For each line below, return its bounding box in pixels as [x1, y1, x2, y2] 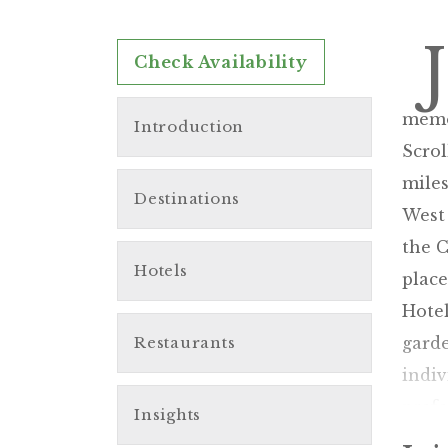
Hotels [134, 260, 188, 280]
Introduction [134, 116, 244, 136]
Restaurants [134, 332, 236, 352]
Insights [134, 404, 201, 424]
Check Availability [134, 51, 308, 72]
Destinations [134, 188, 240, 208]
